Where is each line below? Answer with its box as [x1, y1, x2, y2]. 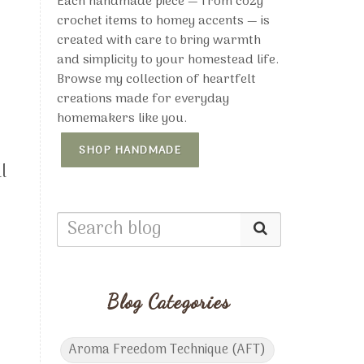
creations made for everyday [56, 88, 229, 110]
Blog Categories [107, 289, 231, 314]
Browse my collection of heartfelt [56, 68, 256, 90]
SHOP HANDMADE [78, 141, 181, 160]
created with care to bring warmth [56, 29, 261, 51]
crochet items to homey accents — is [56, 10, 270, 32]
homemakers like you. [56, 107, 187, 129]
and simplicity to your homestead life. [56, 49, 279, 71]
